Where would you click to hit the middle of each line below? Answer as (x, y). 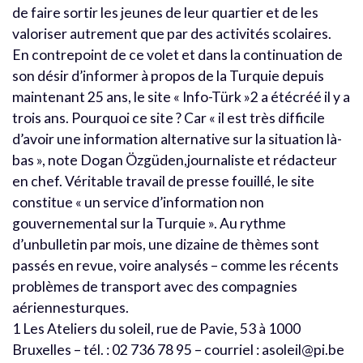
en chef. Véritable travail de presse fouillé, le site (163, 181)
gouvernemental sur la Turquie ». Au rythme (149, 223)
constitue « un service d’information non (138, 202)
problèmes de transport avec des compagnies (155, 286)
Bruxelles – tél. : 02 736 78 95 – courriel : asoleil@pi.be (178, 349)
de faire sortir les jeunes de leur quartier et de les (165, 12)
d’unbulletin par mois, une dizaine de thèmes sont (166, 244)
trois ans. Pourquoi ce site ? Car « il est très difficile (169, 117)
